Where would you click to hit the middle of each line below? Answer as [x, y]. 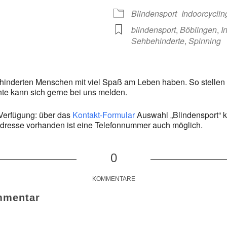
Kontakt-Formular [104, 115]
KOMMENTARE [113, 179]
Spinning [205, 41]
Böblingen [198, 30]
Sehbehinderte [158, 41]
